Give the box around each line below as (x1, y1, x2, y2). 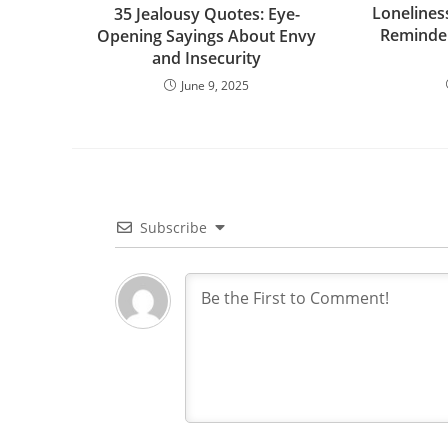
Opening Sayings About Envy (97, 24, 317, 47)
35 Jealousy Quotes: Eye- (113, 2, 300, 25)
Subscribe (139, 217, 207, 237)
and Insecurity (152, 46, 262, 69)
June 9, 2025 (181, 76, 250, 94)
